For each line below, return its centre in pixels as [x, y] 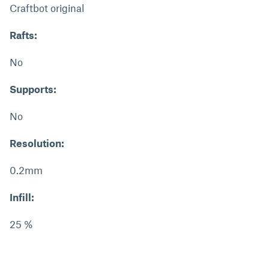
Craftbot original [47, 8]
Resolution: [37, 143]
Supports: [33, 89]
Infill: [22, 197]
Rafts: [23, 35]
